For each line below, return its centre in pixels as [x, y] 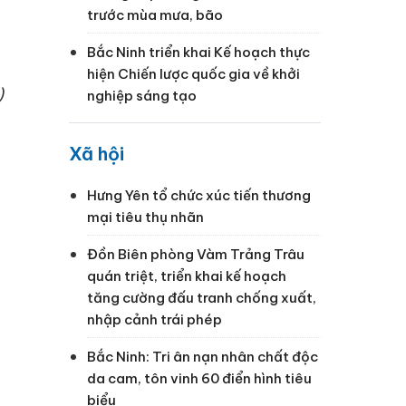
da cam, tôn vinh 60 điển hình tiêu [199, 378]
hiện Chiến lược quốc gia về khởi [193, 73]
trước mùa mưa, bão [155, 14]
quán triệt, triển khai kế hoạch [187, 275]
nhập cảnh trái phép [155, 319]
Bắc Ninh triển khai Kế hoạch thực [198, 52]
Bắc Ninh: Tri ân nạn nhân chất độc [203, 356]
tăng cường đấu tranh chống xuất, [202, 297]
